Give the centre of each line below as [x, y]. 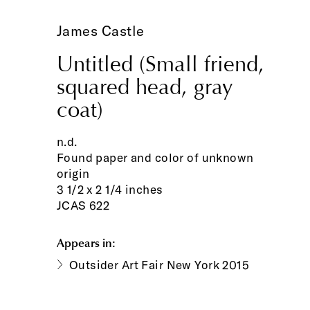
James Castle [100, 30]
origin [73, 174]
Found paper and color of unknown [155, 158]
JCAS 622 [83, 206]
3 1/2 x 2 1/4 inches [110, 190]
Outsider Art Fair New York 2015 [159, 264]
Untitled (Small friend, [160, 65]
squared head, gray [145, 88]
